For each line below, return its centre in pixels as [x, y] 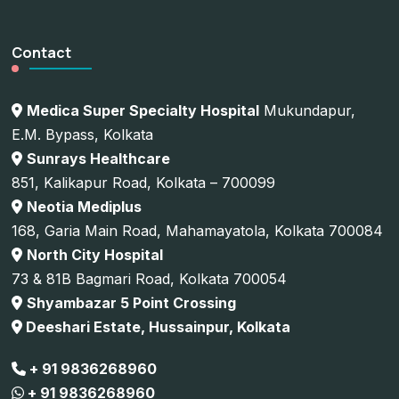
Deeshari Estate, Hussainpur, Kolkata [159, 326]
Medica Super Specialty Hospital [143, 110]
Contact [42, 52]
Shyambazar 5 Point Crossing [132, 302]
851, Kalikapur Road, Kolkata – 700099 [144, 182]
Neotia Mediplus [85, 206]
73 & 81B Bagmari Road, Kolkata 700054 [150, 278]
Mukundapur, [308, 110]
